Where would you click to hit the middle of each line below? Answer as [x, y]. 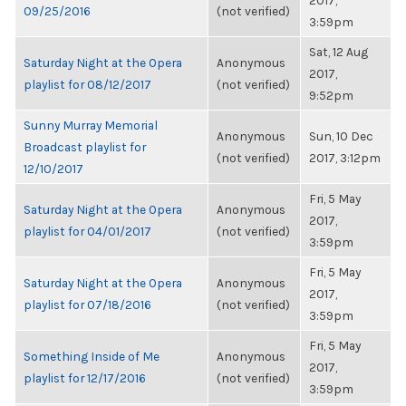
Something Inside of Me [92, 356]
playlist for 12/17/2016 [85, 378]
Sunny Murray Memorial [91, 125]
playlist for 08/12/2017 [87, 84]
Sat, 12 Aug [338, 52]
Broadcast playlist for [85, 147]
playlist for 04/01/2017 [87, 231]
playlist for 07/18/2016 [87, 304]
